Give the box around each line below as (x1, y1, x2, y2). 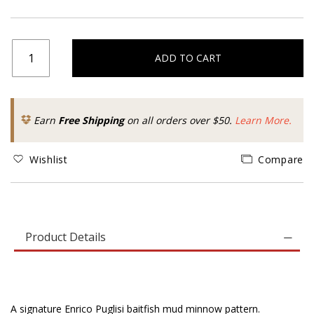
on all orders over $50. (124, 114, 235, 127)
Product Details (25, 229, 106, 245)
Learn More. (235, 114, 292, 127)
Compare (258, 152, 303, 166)
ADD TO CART (154, 51, 221, 64)
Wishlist (29, 152, 68, 166)
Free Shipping (58, 114, 124, 127)
